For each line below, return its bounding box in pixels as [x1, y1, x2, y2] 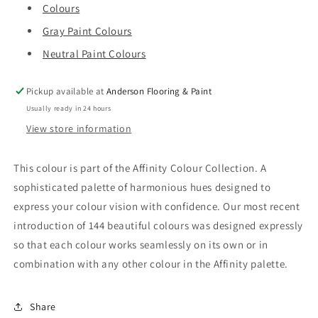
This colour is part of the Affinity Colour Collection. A [13, 161, 267, 175]
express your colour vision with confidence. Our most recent [13, 199, 300, 214]
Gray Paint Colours [43, 24, 132, 38]
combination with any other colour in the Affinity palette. [13, 257, 288, 271]
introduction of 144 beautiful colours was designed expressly [13, 219, 304, 233]
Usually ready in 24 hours [26, 104, 111, 114]
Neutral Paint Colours [43, 47, 146, 61]
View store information [26, 122, 132, 136]
